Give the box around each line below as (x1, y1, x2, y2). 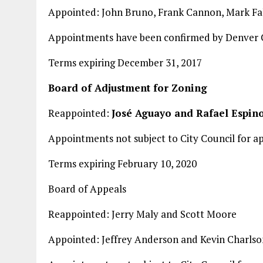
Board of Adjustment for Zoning (48, 81, 207, 95)
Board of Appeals (48, 182, 126, 195)
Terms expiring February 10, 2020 (48, 157, 197, 170)
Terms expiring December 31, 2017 (48, 56, 202, 69)
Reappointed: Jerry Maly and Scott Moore (48, 207, 237, 221)
